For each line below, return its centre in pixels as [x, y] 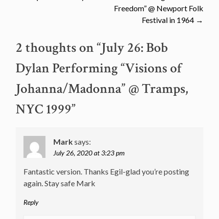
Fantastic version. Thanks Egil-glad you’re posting [106, 172]
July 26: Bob [134, 48]
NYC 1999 [44, 109]
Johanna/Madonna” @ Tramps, [102, 89]
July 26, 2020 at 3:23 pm [89, 153]
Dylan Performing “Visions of [99, 68]
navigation [50, 14]
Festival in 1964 [169, 20]
